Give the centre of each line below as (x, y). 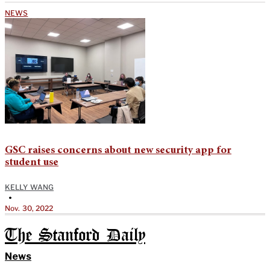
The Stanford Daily (75, 236)
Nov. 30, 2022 (29, 208)
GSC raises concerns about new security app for (118, 150)
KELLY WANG (29, 187)
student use (32, 162)
